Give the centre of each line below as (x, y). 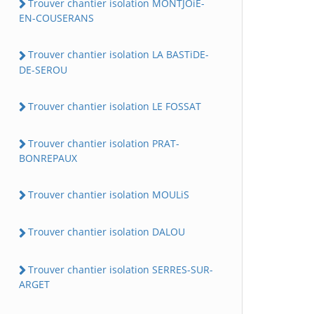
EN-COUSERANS (56, 18)
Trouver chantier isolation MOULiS (109, 195)
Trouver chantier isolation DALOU (107, 232)
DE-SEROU (43, 69)
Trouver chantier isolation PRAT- (104, 143)
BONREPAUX (48, 158)
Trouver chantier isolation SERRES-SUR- (121, 269)
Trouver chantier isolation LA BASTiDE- (118, 55)
